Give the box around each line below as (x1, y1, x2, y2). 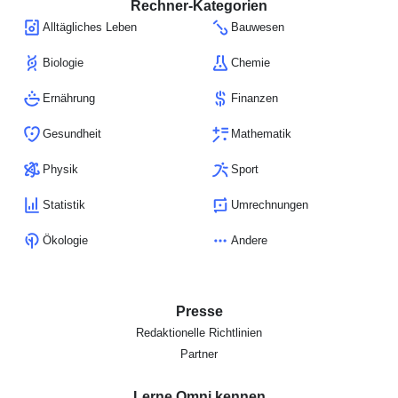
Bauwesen (231, 20, 284, 35)
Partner (180, 347, 218, 362)
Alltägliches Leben (43, 20, 137, 35)
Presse (175, 304, 223, 320)
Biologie (43, 56, 84, 70)
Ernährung (43, 92, 95, 106)
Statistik (43, 198, 85, 212)
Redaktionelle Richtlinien (136, 326, 262, 340)
